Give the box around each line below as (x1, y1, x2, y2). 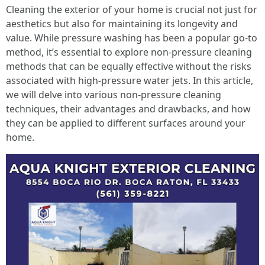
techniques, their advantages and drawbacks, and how (6, 102, 251, 115)
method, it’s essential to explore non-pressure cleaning (6, 46, 252, 59)
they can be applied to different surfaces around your (6, 117, 245, 130)
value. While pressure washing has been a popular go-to (6, 31, 257, 44)
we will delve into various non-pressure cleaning (6, 88, 221, 101)
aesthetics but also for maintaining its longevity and (6, 17, 238, 30)
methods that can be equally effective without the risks (6, 60, 251, 73)
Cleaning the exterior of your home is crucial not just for (6, 3, 257, 16)
